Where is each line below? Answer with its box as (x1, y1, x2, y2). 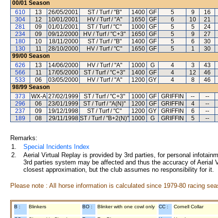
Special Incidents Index (23, 143, 90, 150)
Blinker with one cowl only (97, 204, 155, 209)
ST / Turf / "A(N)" (83, 100, 126, 107)
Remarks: (10, 134, 37, 142)
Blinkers (29, 204, 46, 209)
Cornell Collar (174, 204, 203, 209)
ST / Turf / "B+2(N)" (80, 115, 129, 122)
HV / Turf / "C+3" (83, 31, 126, 37)
